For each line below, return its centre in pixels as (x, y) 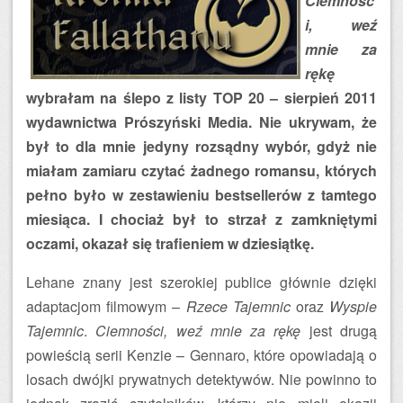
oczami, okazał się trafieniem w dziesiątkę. (170, 243)
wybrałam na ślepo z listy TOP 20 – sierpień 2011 (201, 98)
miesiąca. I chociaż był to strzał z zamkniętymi (201, 219)
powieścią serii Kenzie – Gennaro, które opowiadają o (201, 355)
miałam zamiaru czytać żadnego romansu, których (201, 170)
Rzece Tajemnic (235, 306)
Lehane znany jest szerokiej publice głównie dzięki (201, 282)
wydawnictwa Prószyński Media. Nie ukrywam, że (201, 122)
